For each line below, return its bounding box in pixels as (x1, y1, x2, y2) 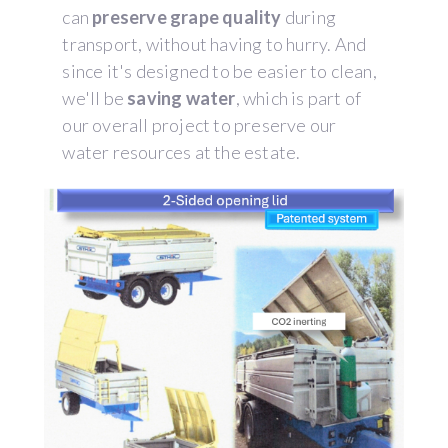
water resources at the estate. (62, 141, 301, 164)
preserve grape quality (92, 6, 282, 29)
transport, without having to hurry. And (62, 33, 367, 56)
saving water (127, 87, 236, 110)
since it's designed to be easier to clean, (62, 60, 377, 83)
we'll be (62, 87, 128, 110)
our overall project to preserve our (62, 114, 337, 137)
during (281, 6, 337, 29)
